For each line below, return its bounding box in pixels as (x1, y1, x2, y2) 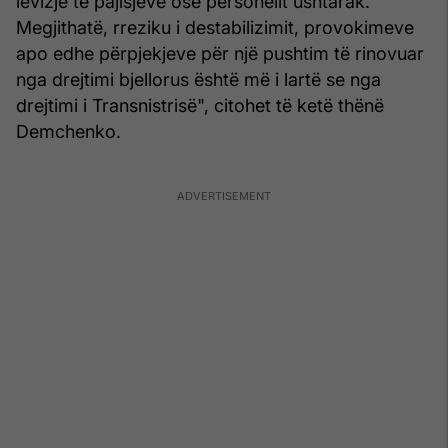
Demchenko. (16, 120, 121, 142)
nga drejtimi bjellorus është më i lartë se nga (16, 68, 381, 90)
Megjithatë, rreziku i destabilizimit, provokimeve (16, 16, 414, 38)
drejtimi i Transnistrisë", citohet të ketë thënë (16, 94, 384, 116)
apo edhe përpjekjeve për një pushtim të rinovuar (16, 42, 424, 64)
